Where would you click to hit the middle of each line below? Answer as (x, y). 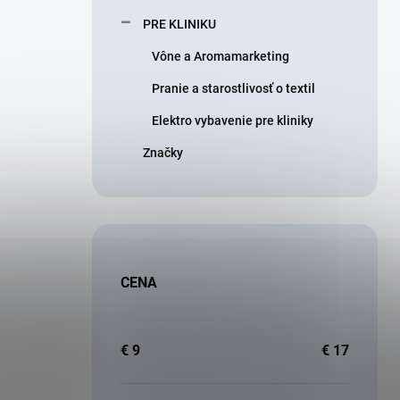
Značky (163, 153)
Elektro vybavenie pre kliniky (233, 121)
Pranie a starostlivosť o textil (233, 88)
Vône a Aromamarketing (221, 56)
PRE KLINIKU (179, 24)
